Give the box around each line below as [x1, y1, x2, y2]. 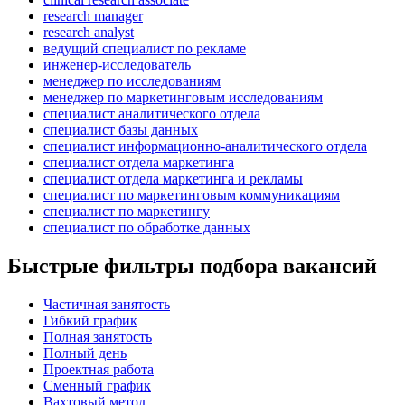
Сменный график [43, 377, 151, 393]
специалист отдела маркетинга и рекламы [43, 170, 303, 186]
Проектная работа [43, 361, 154, 377]
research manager [43, 7, 143, 24]
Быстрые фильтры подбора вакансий [7, 253, 377, 278]
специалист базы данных [43, 121, 198, 137]
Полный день [43, 344, 127, 361]
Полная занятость [43, 328, 152, 344]
